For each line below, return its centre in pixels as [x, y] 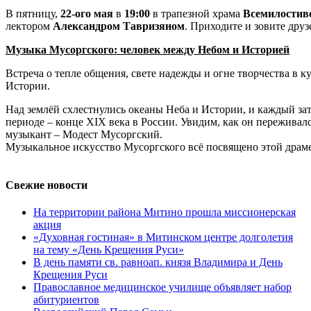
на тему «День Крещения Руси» [109, 250]
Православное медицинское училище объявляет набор [162, 287]
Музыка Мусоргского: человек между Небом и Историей [148, 49]
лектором [29, 26]
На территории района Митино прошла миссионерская [165, 212]
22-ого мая [87, 13]
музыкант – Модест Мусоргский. [84, 134]
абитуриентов [66, 300]
